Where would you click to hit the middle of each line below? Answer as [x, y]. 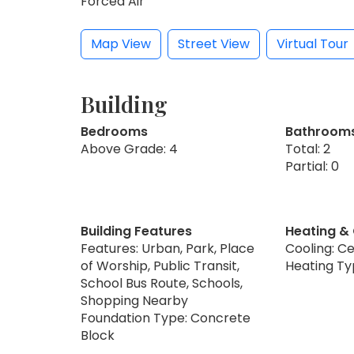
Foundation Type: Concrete [166, 318]
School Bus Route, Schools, [162, 283]
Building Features [136, 231]
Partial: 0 [312, 166]
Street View [214, 43]
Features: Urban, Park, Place [168, 248]
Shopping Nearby [134, 300]
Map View [121, 43]
